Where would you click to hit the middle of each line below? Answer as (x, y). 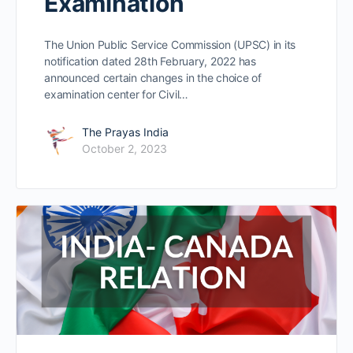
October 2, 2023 (124, 148)
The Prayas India (125, 132)
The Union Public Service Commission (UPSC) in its (170, 44)
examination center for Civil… (117, 94)
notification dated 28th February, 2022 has (150, 61)
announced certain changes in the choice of (153, 77)
